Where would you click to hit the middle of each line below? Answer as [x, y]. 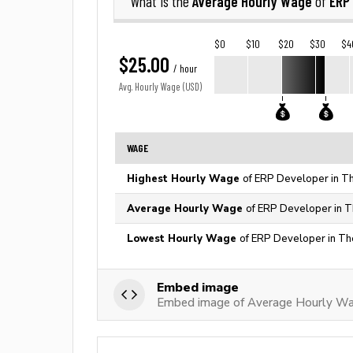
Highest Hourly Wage [185, 178]
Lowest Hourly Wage [183, 238]
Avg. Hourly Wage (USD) [160, 87]
